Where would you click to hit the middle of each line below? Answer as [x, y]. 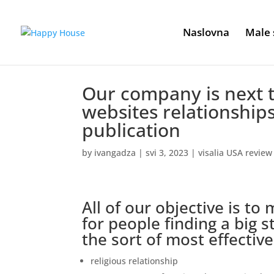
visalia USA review [235, 153]
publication [131, 130]
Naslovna [206, 32]
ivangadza [115, 153]
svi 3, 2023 [167, 153]
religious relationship [135, 261]
